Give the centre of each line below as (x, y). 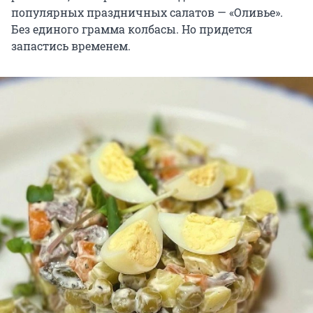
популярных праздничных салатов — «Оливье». (147, 13)
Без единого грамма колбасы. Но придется (132, 29)
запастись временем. (71, 46)
